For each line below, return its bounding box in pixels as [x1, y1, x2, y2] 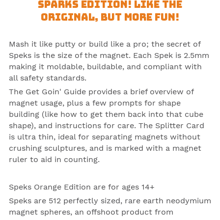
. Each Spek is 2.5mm [129, 50, 209, 60]
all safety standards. [9, 73, 86, 82]
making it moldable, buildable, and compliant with [9, 61, 202, 71]
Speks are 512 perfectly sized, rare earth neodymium [9, 195, 211, 205]
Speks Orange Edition [9, 182, 91, 192]
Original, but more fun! [41, 12, 179, 22]
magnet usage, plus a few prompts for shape [9, 98, 181, 108]
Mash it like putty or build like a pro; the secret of [9, 39, 200, 49]
